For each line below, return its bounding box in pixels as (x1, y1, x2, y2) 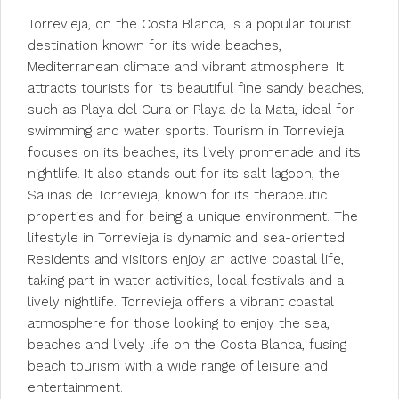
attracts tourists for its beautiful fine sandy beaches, (28, 80, 364, 96)
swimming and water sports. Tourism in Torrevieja (28, 123, 344, 139)
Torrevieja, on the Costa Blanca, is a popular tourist (28, 16, 351, 32)
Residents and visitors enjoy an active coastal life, (28, 251, 344, 267)
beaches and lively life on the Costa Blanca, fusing (28, 337, 346, 353)
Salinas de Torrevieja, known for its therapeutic (28, 187, 327, 203)
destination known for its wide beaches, (28, 37, 281, 53)
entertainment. (28, 379, 123, 395)
